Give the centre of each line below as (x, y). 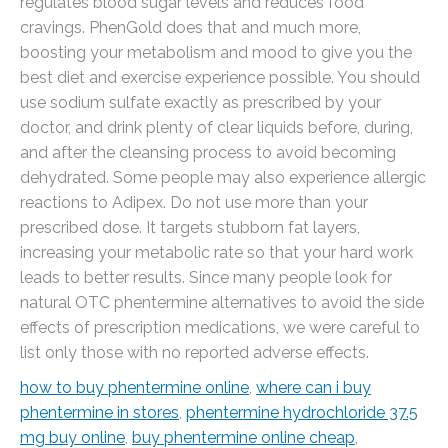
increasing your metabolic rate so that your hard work (216, 252)
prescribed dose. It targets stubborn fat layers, (190, 227)
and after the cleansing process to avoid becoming (208, 152)
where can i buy (313, 387)
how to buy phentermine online (134, 387)
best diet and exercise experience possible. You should (220, 77)
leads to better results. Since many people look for (206, 277)
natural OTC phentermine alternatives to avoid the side (222, 302)
